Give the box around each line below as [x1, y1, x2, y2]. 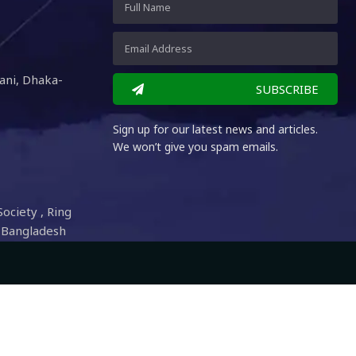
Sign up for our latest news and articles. [113, 122, 319, 137]
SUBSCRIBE [255, 80, 319, 97]
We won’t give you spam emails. [113, 139, 279, 154]
